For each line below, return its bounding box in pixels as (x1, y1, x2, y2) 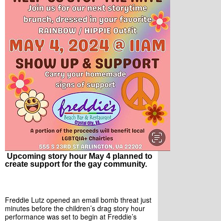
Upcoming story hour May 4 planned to (5, 152, 152, 160)
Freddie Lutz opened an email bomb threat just (5, 195, 151, 205)
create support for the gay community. (5, 160, 147, 168)
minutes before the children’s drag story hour (5, 203, 145, 213)
